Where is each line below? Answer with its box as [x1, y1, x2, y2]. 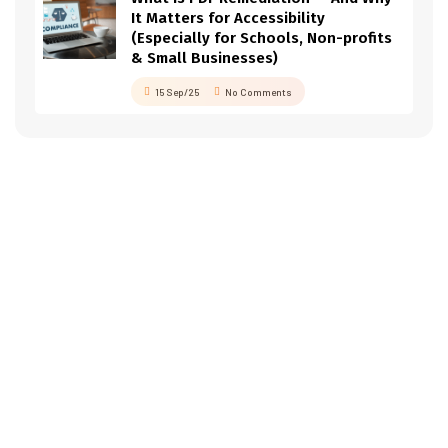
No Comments [225, 86, 292, 99]
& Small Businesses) [131, 49, 278, 68]
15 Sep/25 [155, 86, 200, 99]
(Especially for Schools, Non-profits [131, 29, 392, 48]
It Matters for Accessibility [131, 9, 325, 28]
